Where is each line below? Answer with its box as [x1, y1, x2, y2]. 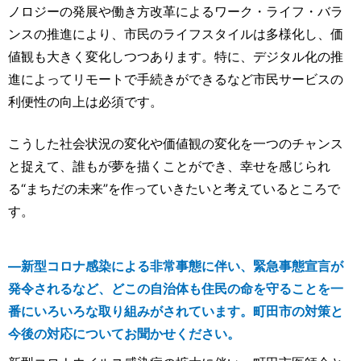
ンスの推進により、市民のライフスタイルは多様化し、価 [8, 26, 343, 43]
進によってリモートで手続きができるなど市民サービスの [8, 71, 343, 88]
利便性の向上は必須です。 [8, 93, 163, 110]
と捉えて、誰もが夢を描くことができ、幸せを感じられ [8, 158, 330, 175]
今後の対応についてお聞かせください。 [8, 326, 240, 342]
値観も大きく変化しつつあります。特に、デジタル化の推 [8, 48, 343, 65]
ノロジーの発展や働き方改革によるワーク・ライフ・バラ [8, 3, 343, 20]
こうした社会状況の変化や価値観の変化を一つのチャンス [8, 135, 343, 152]
